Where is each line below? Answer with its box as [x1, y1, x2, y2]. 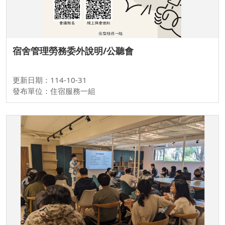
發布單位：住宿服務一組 [13, 86, 95, 96]
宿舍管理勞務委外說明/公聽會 [13, 45, 134, 57]
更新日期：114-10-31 [13, 75, 87, 85]
